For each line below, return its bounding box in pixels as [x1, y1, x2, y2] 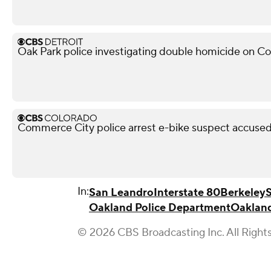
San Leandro [89, 186, 154, 200]
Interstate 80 [154, 186, 220, 200]
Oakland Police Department [89, 201, 230, 215]
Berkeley [220, 186, 266, 200]
